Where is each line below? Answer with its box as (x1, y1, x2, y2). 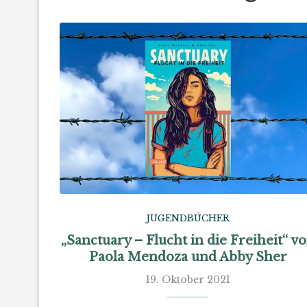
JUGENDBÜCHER (146, 212, 230, 224)
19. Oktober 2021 (145, 273, 230, 286)
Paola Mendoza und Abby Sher (88, 249, 287, 265)
